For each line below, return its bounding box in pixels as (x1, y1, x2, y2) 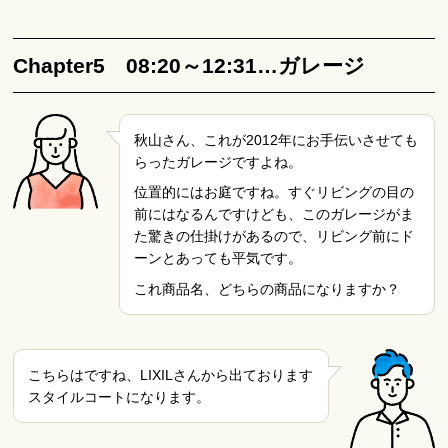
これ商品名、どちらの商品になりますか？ (133, 281, 400, 297)
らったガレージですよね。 (133, 153, 302, 170)
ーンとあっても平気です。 (133, 250, 302, 267)
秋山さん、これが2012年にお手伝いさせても (133, 131, 418, 148)
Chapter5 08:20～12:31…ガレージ (13, 53, 366, 77)
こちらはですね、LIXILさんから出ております (28, 367, 314, 383)
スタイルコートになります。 (28, 389, 211, 405)
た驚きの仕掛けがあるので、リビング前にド (133, 228, 414, 245)
